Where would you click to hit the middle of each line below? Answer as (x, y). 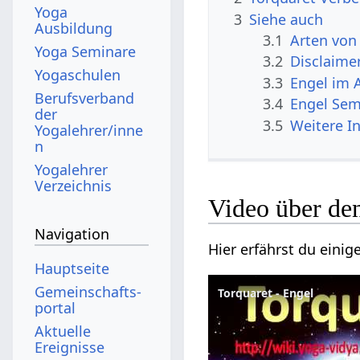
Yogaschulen (78, 74)
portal (55, 307)
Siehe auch (286, 19)
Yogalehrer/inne (89, 130)
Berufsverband (85, 98)
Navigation (72, 234)
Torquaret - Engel (266, 293)
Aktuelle (63, 331)
